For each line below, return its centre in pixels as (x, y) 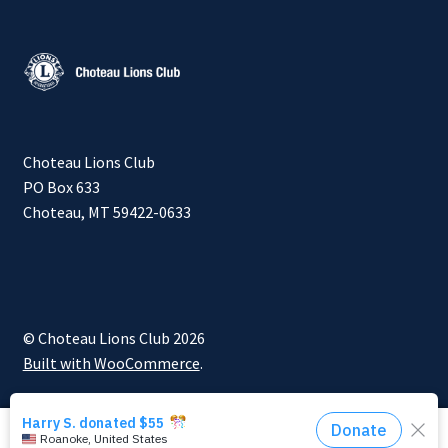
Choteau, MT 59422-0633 (106, 212)
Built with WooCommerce (111, 363)
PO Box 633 (61, 187)
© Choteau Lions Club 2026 (113, 338)
